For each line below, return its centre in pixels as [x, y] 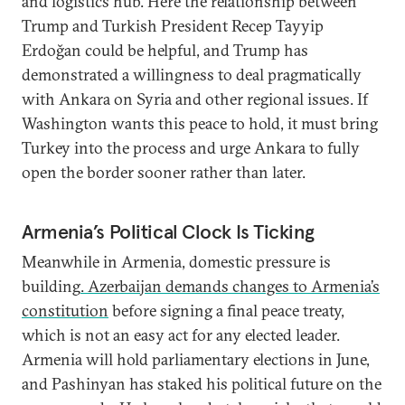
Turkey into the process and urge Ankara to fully [191, 148]
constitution [65, 311]
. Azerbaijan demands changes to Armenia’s [230, 286]
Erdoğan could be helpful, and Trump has [165, 50]
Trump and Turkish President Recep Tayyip [173, 26]
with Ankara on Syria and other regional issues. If [195, 99]
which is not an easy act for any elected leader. [181, 335]
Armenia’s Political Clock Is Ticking [168, 231]
